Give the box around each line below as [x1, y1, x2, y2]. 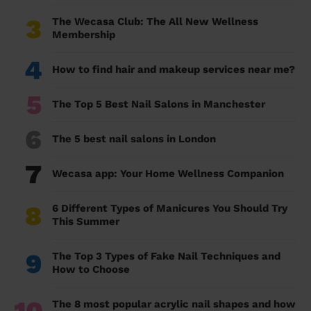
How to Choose [52, 263, 130, 276]
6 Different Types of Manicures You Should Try [52, 202, 287, 215]
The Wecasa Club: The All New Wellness [52, 15, 258, 28]
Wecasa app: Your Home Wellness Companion [52, 167, 284, 180]
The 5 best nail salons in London [52, 133, 216, 146]
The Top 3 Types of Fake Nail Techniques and [52, 250, 280, 263]
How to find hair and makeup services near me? [52, 63, 295, 76]
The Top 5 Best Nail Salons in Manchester [52, 98, 265, 111]
